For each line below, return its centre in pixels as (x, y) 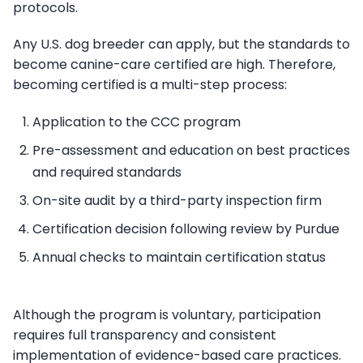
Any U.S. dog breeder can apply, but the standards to (181, 45)
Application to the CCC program (137, 122)
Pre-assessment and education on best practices (191, 151)
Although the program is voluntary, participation (167, 315)
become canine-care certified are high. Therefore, (174, 65)
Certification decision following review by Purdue (186, 229)
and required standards (107, 173)
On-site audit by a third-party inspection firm (177, 201)
